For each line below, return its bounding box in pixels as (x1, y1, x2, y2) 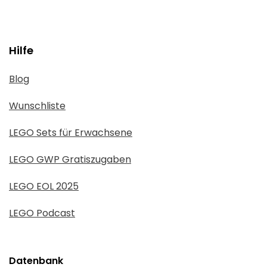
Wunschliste (9, 99, 66, 113)
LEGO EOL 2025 (9, 179, 79, 193)
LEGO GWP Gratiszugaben (9, 153, 131, 166)
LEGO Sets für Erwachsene (9, 126, 132, 139)
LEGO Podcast (9, 206, 75, 220)
